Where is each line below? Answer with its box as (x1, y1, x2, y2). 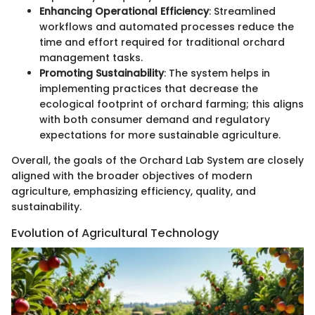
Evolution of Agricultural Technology (11, 225, 219, 242)
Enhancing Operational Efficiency (39, 4, 209, 19)
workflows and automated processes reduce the (39, 20, 294, 34)
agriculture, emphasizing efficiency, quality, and (11, 184, 256, 199)
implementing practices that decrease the (39, 82, 258, 96)
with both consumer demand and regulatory (39, 112, 270, 127)
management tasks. (39, 51, 143, 65)
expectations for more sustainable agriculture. (39, 128, 281, 143)
